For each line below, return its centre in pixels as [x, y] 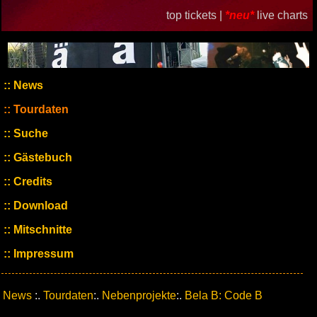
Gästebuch [41, 157]
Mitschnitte [41, 230]
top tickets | [195, 15]
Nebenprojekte [139, 295]
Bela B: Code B [224, 295]
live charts [282, 15]
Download [39, 206]
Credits [31, 181]
